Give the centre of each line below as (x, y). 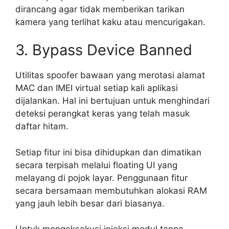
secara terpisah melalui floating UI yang (96, 165)
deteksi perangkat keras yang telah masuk (102, 114)
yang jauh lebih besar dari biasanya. (90, 203)
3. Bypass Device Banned (104, 50)
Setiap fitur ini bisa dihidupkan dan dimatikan (108, 152)
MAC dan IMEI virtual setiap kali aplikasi (97, 88)
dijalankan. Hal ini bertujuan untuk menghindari (112, 101)
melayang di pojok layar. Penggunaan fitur (101, 178)
